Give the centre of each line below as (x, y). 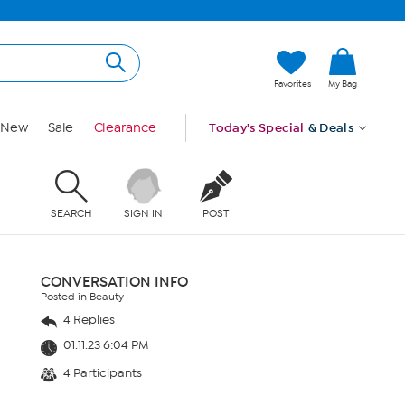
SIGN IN (144, 213)
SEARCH (71, 213)
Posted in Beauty (82, 297)
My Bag (343, 84)
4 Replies (88, 320)
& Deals (331, 128)
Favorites (292, 84)
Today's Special (257, 128)
